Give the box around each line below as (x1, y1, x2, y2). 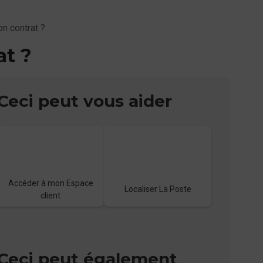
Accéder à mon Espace (8, 178, 93, 188)
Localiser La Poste (124, 184, 191, 194)
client (41, 190, 61, 200)
